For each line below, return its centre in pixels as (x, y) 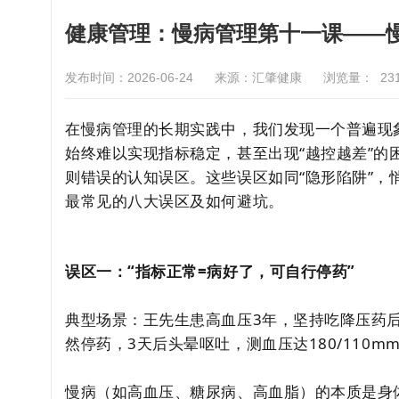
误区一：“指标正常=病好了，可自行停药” (210, 271)
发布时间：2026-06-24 (129, 77)
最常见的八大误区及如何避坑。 (175, 201)
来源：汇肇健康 (258, 77)
